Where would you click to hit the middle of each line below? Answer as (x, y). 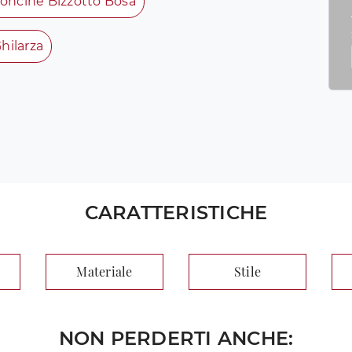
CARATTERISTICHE (176, 213)
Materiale (104, 272)
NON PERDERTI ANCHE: (176, 339)
